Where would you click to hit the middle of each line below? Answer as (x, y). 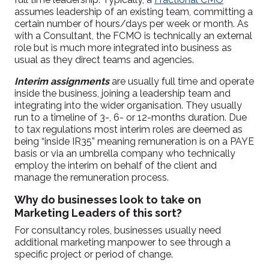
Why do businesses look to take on (108, 200)
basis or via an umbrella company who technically (125, 153)
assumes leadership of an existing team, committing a (134, 12)
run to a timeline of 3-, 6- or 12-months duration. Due (131, 117)
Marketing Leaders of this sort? (98, 213)
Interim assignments (62, 81)
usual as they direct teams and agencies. (104, 60)
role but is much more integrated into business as (123, 48)
